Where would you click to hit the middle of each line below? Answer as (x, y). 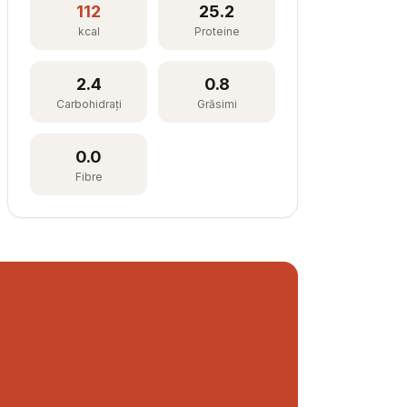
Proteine (217, 31)
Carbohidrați (89, 104)
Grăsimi (217, 104)
